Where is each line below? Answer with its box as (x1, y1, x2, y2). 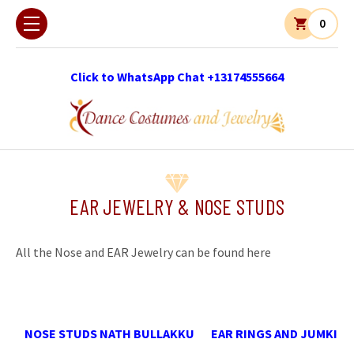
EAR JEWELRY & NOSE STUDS (70, 193, 284, 219)
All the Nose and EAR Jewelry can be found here (16, 243, 271, 260)
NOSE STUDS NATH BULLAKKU (24, 325, 194, 341)
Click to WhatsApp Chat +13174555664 (70, 69, 284, 85)
